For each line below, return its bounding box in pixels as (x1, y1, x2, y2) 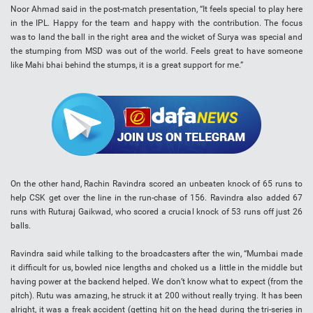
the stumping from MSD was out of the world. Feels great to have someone (10, 46, 303, 57)
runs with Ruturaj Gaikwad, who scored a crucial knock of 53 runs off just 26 (10, 207, 303, 217)
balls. (10, 221, 31, 231)
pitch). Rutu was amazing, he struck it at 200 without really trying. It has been (10, 291, 303, 301)
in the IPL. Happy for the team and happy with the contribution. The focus (10, 18, 303, 29)
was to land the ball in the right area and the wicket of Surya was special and (10, 32, 303, 43)
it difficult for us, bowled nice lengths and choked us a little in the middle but (10, 263, 303, 273)
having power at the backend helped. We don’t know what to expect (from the (10, 277, 303, 287)
